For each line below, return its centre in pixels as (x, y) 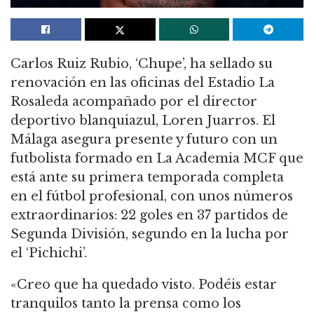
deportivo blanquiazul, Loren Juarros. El (143, 120)
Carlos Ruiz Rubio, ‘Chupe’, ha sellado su (142, 63)
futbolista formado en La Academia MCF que (157, 158)
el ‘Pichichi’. (49, 253)
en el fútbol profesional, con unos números (152, 196)
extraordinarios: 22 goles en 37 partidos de (149, 215)
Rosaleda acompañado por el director (134, 101)
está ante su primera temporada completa (147, 177)
